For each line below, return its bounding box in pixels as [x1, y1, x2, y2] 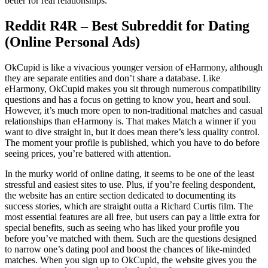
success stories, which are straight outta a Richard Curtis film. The [5, 200, 253, 211]
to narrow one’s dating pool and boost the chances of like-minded [5, 243, 251, 254]
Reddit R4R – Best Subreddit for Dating [5, 17, 249, 33]
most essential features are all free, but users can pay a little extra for [5, 211, 260, 222]
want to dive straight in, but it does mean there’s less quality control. [5, 126, 260, 137]
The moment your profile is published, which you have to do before [5, 137, 260, 148]
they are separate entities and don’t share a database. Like [5, 72, 220, 83]
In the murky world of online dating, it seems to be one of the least [5, 168, 254, 179]
